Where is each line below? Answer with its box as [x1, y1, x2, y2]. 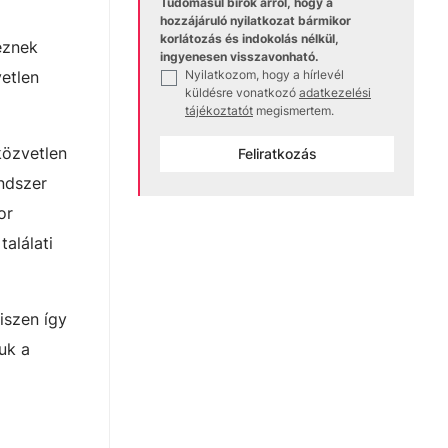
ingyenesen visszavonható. [160, 48, 319, 64]
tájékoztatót [185, 102, 253, 118]
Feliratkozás [237, 144, 317, 162]
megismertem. [256, 102, 334, 118]
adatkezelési [299, 84, 371, 100]
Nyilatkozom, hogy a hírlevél [185, 66, 344, 82]
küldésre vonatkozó [185, 84, 296, 100]
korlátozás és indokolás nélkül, [160, 30, 339, 46]
